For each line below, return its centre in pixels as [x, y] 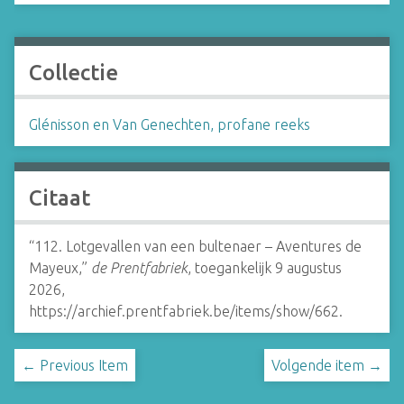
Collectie [73, 72]
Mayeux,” [60, 267]
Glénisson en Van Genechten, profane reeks [170, 124]
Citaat [60, 197]
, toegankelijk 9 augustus [265, 267]
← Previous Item [75, 365]
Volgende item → [327, 365]
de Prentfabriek [139, 267]
